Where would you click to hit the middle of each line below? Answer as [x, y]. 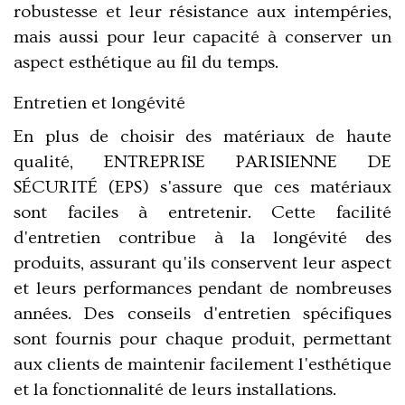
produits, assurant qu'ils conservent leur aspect [202, 263]
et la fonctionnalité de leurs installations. [175, 389]
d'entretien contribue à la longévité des [202, 237]
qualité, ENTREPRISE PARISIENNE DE [202, 161]
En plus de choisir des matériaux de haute [202, 136]
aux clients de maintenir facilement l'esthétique [202, 364]
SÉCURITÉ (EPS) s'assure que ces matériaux [202, 187]
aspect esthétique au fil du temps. [146, 62]
